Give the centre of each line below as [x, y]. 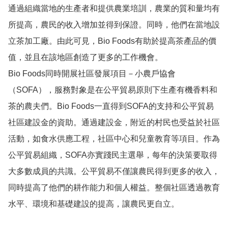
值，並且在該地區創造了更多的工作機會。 [85, 58]
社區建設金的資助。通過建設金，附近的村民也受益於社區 [114, 123]
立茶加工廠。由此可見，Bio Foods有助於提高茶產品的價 [112, 41]
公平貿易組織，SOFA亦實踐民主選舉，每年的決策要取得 [113, 155]
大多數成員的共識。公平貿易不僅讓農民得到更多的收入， [114, 172]
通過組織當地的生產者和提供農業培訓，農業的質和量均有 [114, 9]
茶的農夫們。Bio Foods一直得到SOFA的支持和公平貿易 [111, 106]
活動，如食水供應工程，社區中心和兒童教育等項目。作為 [114, 139]
